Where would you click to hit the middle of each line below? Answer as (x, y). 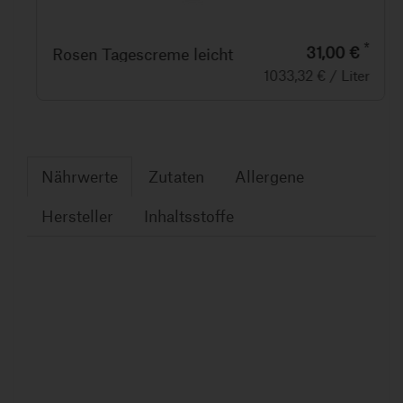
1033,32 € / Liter (308, 75)
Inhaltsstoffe (189, 216)
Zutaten (176, 176)
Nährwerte (80, 176)
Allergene (269, 176)
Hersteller (77, 216)
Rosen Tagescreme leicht (134, 54)
